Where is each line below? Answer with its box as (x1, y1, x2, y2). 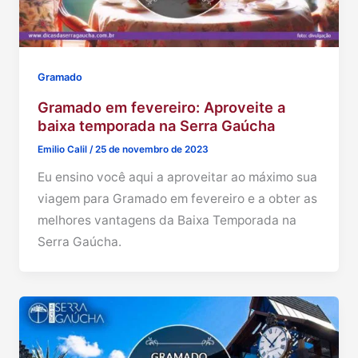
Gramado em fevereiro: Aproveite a (38, 97, 286, 116)
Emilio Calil (38, 144, 90, 156)
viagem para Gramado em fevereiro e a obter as (38, 191, 318, 207)
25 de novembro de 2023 (95, 144, 209, 156)
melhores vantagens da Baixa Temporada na (38, 213, 297, 229)
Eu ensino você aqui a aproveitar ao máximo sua (38, 169, 318, 185)
